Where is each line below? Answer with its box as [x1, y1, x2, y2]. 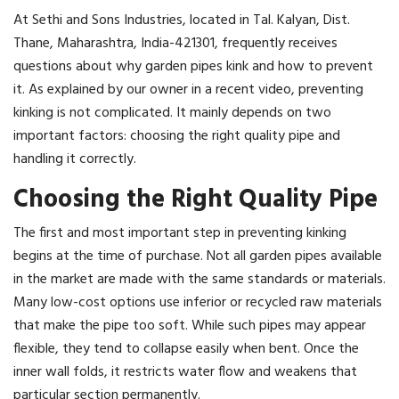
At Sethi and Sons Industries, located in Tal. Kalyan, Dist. [13, 9, 350, 33]
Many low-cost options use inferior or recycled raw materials [13, 291, 382, 315]
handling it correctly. [13, 148, 136, 172]
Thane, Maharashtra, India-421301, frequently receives [13, 32, 338, 56]
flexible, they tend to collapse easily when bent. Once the [13, 338, 359, 362]
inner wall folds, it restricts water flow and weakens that [13, 361, 357, 385]
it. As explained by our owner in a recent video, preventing [13, 78, 363, 102]
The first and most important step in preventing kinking [13, 222, 346, 246]
